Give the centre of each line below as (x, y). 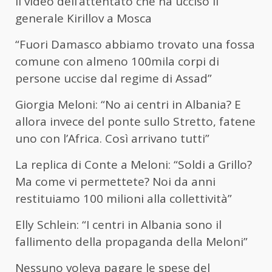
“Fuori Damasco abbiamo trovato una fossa (135, 45)
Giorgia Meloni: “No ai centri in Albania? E (128, 105)
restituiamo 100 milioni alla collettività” (124, 199)
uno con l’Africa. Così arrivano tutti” (112, 139)
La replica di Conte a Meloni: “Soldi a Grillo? (134, 165)
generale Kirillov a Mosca (83, 19)
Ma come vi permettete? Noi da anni (115, 182)
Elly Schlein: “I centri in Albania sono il (118, 225)
